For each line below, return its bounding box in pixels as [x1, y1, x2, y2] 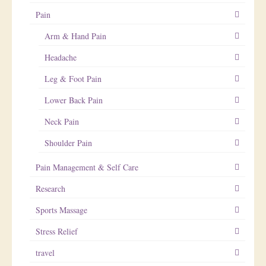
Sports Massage [36, 204, 87, 216]
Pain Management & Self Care [36, 161, 138, 173]
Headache [45, 51, 77, 63]
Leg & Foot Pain [45, 72, 102, 84]
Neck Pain [45, 115, 79, 127]
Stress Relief [36, 225, 78, 237]
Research [36, 182, 65, 194]
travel [36, 246, 55, 258]
